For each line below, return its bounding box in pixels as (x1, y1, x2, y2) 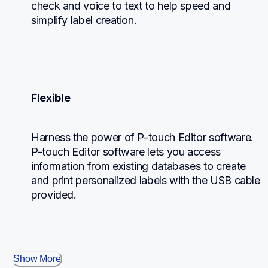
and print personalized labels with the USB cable (31, 174, 260, 187)
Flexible (31, 92, 71, 105)
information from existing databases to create (31, 160, 246, 173)
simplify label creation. (31, 14, 137, 27)
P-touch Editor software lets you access (31, 145, 221, 159)
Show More (13, 254, 61, 264)
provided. (31, 188, 77, 202)
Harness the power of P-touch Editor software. (31, 131, 254, 144)
